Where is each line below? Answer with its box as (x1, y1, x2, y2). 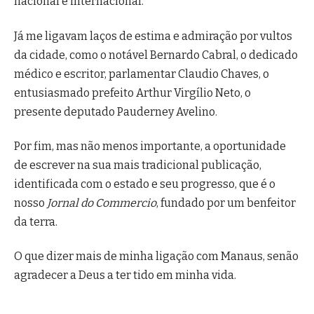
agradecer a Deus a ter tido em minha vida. (14, 268, 236, 282)
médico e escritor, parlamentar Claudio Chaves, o (14, 67, 269, 81)
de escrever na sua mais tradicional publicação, (14, 158, 261, 172)
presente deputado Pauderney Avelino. (14, 104, 217, 118)
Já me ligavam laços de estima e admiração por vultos (14, 29, 292, 43)
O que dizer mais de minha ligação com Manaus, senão (14, 250, 299, 264)
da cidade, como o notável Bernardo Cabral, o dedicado (14, 48, 298, 62)
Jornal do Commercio (47, 196, 156, 210)
